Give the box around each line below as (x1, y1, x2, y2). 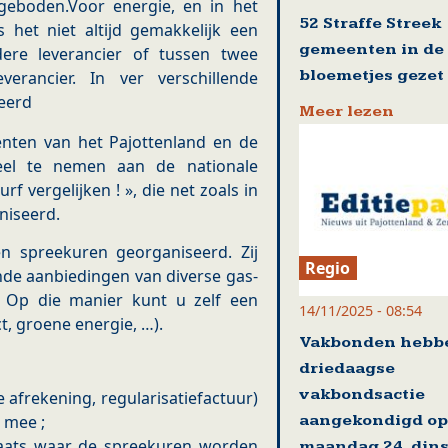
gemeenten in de (298, 40, 444, 60)
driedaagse (298, 358, 395, 378)
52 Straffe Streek (298, 14, 441, 34)
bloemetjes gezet (298, 66, 444, 86)
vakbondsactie (298, 384, 425, 404)
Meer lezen (298, 102, 394, 122)
